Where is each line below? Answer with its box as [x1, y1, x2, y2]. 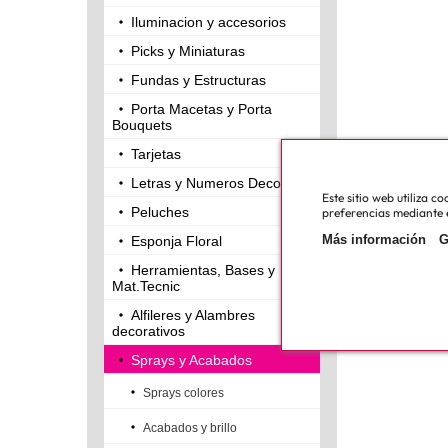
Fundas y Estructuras [131, 72, 266, 89]
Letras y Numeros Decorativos [131, 175, 323, 192]
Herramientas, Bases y [131, 262, 275, 279]
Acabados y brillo [143, 421, 237, 436]
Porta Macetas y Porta [131, 101, 272, 118]
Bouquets [112, 117, 172, 134]
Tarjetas [131, 146, 181, 163]
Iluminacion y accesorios [131, 14, 286, 31]
